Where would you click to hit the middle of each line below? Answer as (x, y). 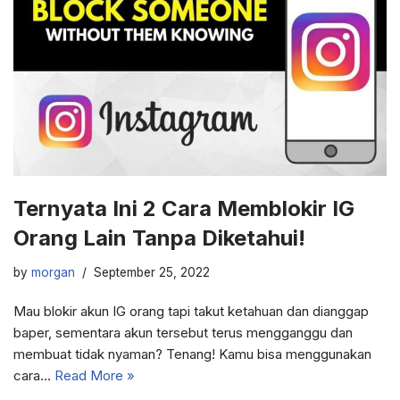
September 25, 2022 (152, 273)
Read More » (95, 376)
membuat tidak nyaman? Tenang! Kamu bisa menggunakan (192, 354)
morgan (53, 273)
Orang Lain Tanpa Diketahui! (159, 238)
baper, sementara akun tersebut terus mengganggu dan (183, 333)
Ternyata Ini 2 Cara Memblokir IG (184, 209)
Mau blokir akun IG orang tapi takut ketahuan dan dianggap (191, 312)
